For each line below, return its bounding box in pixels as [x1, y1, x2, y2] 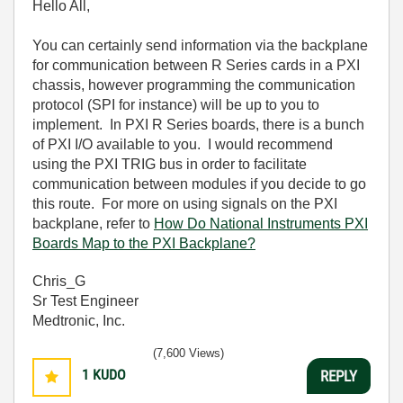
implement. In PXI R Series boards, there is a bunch [32, 117, 364, 132]
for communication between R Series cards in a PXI [32, 58, 360, 73]
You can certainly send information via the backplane [32, 38, 368, 53]
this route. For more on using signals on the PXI [32, 196, 337, 211]
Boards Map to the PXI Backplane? [32, 236, 255, 251]
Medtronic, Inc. [32, 313, 125, 328]
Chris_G [32, 273, 85, 289]
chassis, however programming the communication [32, 77, 355, 93]
